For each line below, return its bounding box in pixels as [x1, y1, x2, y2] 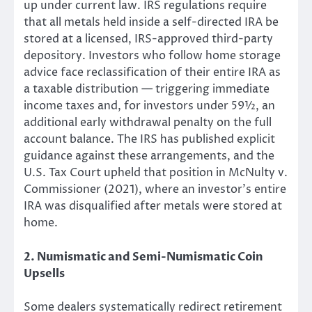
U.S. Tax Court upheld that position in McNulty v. [24, 165, 288, 181]
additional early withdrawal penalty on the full [24, 115, 272, 131]
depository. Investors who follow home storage [24, 48, 281, 64]
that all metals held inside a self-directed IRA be [24, 15, 279, 31]
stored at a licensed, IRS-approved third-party [24, 31, 273, 47]
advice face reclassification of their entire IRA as [24, 65, 281, 81]
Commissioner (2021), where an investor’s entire [24, 182, 286, 198]
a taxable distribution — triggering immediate [24, 81, 270, 97]
